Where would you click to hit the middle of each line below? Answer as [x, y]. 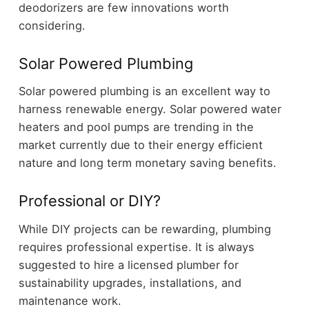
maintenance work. [70, 300]
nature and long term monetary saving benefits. [147, 163]
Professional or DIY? [89, 201]
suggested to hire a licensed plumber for [128, 265]
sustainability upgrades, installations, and [130, 282]
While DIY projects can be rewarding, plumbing [144, 229]
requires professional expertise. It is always [136, 247]
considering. [52, 25]
